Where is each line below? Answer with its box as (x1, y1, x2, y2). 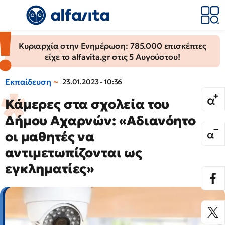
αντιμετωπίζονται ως (5, 145, 142, 161)
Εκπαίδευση (5, 77, 51, 87)
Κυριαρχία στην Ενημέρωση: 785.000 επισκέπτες (19, 41, 206, 51)
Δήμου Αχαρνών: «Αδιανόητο (5, 113, 196, 129)
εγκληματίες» (5, 161, 95, 177)
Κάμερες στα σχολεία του (5, 96, 170, 113)
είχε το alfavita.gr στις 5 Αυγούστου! (45, 52, 180, 62)
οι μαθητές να (5, 129, 94, 145)
